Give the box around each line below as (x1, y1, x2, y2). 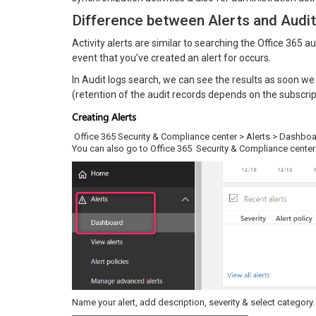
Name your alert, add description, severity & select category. (72, 296, 315, 308)
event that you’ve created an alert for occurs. (72, 52, 271, 63)
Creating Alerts (72, 110, 136, 123)
